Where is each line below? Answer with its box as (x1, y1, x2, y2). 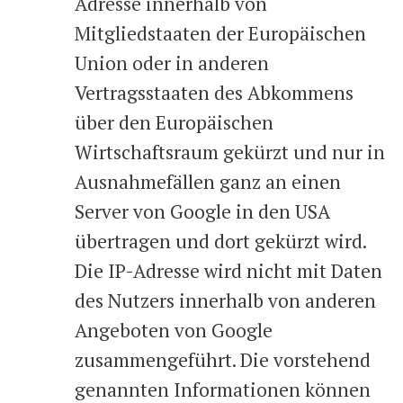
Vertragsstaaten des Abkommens (75, 80, 354, 105)
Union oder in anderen (75, 50, 269, 76)
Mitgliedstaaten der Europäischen (75, 21, 366, 46)
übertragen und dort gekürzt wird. (75, 228, 366, 254)
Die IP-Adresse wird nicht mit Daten (75, 258, 382, 283)
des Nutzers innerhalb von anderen (75, 288, 376, 313)
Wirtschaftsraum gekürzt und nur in (75, 139, 385, 165)
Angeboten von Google (75, 318, 273, 343)
